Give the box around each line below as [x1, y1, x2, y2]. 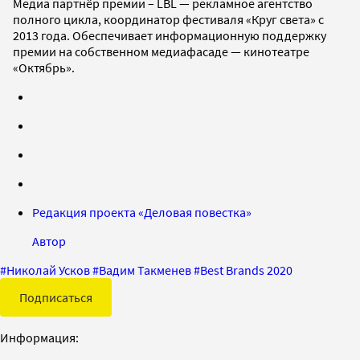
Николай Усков [6, 261, 90, 278]
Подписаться [19, 288, 92, 305]
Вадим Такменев [99, 261, 191, 278]
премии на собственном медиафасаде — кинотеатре [13, 43, 309, 59]
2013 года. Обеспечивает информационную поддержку [13, 27, 326, 43]
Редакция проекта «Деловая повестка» [32, 203, 252, 220]
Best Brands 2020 [200, 261, 292, 278]
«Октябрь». [13, 59, 75, 76]
